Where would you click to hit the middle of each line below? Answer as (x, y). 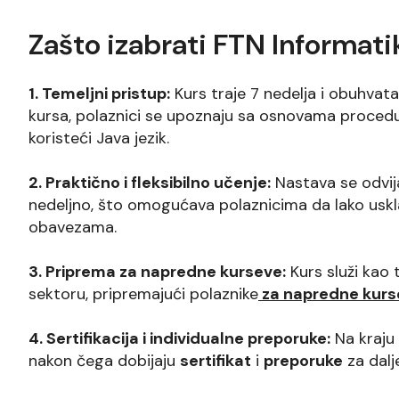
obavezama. (73, 227)
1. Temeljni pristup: (99, 93)
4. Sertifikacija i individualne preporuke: (179, 338)
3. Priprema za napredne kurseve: (157, 271)
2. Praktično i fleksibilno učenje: (150, 182)
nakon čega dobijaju (104, 360)
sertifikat (216, 360)
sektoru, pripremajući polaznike (143, 293)
